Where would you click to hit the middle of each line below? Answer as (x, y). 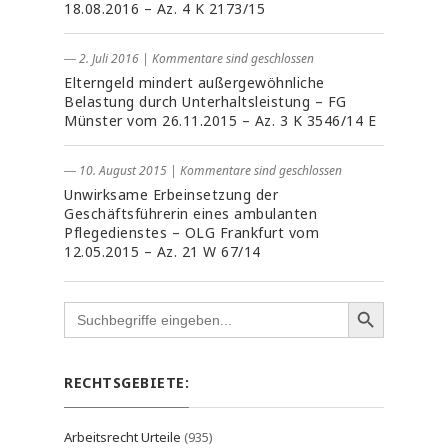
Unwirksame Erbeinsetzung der (171, 194)
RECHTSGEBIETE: (126, 382)
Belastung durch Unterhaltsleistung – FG (205, 101)
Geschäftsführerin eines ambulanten (190, 213)
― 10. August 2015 (115, 170)
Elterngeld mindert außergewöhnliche (194, 82)
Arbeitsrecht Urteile (122, 437)
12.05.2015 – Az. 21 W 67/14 (162, 251)
